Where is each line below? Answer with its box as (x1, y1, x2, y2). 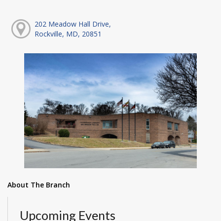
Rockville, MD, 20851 (34, 29, 102, 38)
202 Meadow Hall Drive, (34, 19, 111, 29)
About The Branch (7, 180, 70, 190)
